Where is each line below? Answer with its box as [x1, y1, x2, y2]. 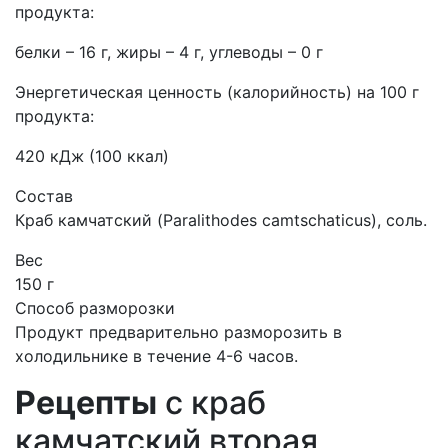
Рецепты [15, 382, 157, 422]
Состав [15, 185, 73, 206]
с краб [157, 382, 266, 422]
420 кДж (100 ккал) [15, 145, 169, 166]
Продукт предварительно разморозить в [15, 321, 342, 342]
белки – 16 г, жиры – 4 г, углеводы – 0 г [15, 41, 323, 62]
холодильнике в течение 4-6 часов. [15, 345, 298, 366]
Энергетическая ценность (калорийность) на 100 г [15, 81, 419, 102]
